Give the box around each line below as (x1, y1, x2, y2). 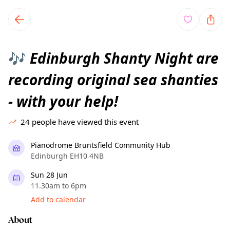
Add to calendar (31, 195, 86, 204)
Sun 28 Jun (31, 170, 68, 180)
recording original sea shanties (8, 70, 218, 89)
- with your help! (8, 91, 118, 111)
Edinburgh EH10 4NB (31, 151, 104, 161)
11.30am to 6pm (31, 181, 86, 190)
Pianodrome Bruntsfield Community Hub (31, 140, 170, 150)
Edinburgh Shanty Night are (26, 48, 219, 68)
